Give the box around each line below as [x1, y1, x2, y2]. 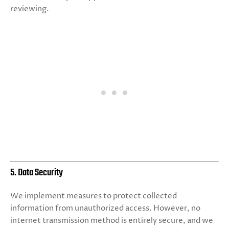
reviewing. [10, 4, 49, 14]
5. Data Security [10, 165, 63, 180]
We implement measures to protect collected [10, 190, 177, 201]
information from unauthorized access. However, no [10, 202, 200, 214]
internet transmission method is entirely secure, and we [10, 215, 213, 226]
